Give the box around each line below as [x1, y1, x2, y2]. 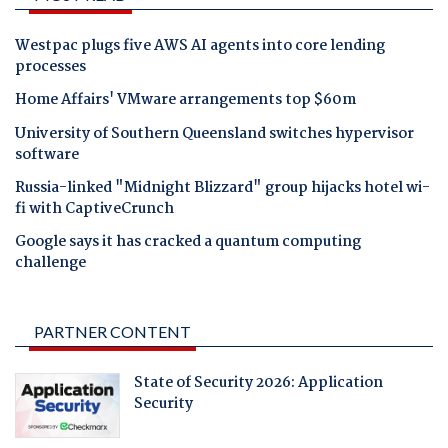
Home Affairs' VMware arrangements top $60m [15, 88, 356, 113]
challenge [15, 251, 86, 276]
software [15, 142, 79, 167]
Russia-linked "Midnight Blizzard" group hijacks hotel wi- [15, 175, 430, 200]
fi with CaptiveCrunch [15, 196, 174, 221]
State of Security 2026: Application [133, 371, 383, 396]
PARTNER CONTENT [34, 322, 191, 342]
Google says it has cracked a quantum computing [15, 230, 361, 255]
